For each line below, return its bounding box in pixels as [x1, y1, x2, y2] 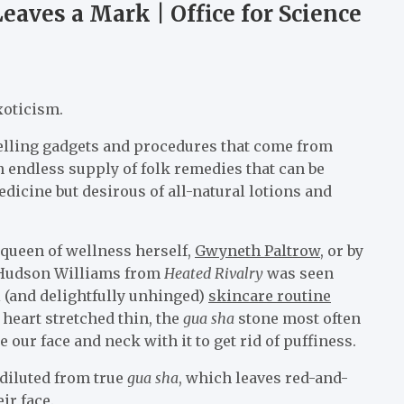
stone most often [238, 308, 361, 327]
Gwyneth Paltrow [195, 241, 320, 260]
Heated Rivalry [164, 263, 267, 282]
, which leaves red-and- [179, 368, 348, 387]
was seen [267, 263, 334, 282]
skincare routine [208, 286, 331, 305]
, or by [320, 241, 363, 260]
